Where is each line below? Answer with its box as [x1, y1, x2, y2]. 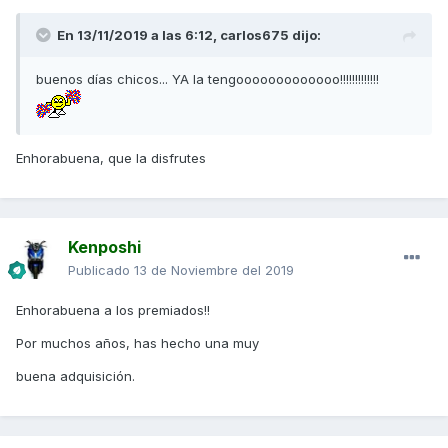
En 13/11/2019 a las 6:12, [57, 27, 220, 44]
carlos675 [220, 27, 289, 44]
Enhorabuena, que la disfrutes [16, 150, 210, 167]
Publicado [68, 262, 134, 279]
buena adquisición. [16, 368, 135, 385]
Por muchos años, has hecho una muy [16, 335, 259, 352]
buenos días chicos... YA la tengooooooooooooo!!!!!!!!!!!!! [36, 71, 379, 88]
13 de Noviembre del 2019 [134, 262, 294, 279]
